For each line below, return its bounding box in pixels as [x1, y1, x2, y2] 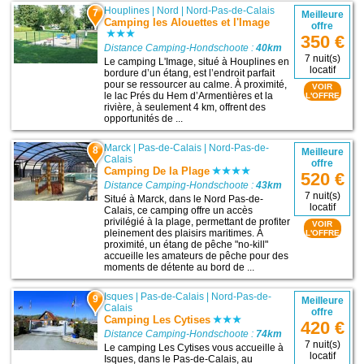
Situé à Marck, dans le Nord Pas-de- [104, 193, 264, 206]
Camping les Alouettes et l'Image [104, 15, 271, 28]
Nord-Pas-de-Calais [186, 4, 275, 16]
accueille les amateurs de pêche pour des [104, 250, 289, 262]
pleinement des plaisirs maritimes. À [104, 227, 264, 240]
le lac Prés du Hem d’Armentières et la [104, 89, 274, 102]
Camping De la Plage [104, 165, 210, 178]
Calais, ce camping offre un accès [104, 205, 253, 217]
